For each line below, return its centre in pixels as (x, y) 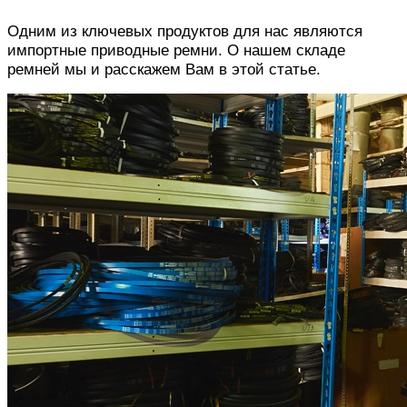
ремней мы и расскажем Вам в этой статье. (164, 69)
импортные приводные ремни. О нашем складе (176, 50)
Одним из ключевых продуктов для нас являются (185, 30)
